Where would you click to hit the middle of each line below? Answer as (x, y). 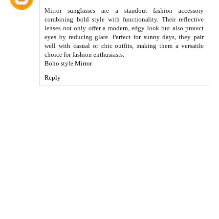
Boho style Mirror (68, 64)
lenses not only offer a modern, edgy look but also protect (124, 28)
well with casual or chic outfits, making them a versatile (124, 46)
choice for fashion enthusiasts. (84, 55)
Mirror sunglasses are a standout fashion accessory (124, 11)
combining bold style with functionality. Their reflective (124, 20)
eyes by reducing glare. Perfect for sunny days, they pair (124, 37)
